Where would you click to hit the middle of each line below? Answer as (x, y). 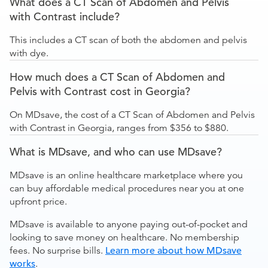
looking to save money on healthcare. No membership (124, 237)
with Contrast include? (65, 16)
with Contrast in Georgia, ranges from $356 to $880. (119, 128)
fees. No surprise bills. (57, 251)
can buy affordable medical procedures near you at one (127, 188)
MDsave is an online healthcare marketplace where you (126, 175)
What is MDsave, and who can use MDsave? (116, 152)
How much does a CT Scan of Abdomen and (117, 77)
